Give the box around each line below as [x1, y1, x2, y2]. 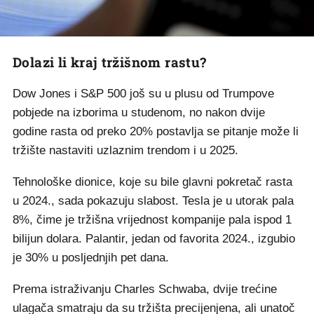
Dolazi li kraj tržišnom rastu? [13, 53, 207, 71]
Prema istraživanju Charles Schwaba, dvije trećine [13, 282, 277, 296]
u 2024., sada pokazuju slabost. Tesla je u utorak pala [13, 194, 294, 208]
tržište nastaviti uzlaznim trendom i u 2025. [13, 144, 238, 158]
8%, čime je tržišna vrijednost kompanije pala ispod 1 [13, 213, 292, 227]
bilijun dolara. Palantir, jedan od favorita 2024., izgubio [13, 232, 295, 246]
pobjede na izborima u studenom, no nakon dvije [13, 106, 265, 120]
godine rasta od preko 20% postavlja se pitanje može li [13, 125, 299, 139]
